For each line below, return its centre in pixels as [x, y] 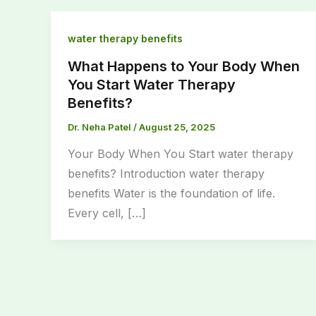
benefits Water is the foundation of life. [171, 194]
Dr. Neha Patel [101, 127]
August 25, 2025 [177, 127]
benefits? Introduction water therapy [166, 174]
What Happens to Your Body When [184, 66]
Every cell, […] [107, 213]
